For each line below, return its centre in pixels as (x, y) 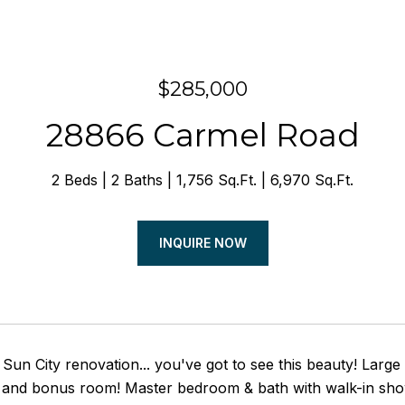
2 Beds (75, 180)
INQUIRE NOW (202, 243)
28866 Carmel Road (202, 135)
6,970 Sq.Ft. (312, 180)
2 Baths (137, 180)
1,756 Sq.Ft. (217, 180)
